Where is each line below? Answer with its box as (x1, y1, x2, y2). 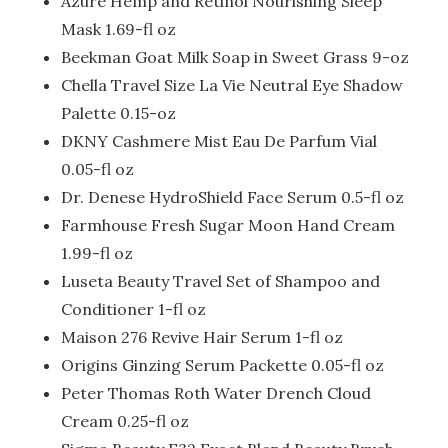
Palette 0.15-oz (61, 102, 177, 123)
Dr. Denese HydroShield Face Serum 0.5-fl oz (61, 186, 405, 207)
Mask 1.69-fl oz (61, 18, 177, 39)
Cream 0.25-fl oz (61, 410, 190, 431)
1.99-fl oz (61, 242, 134, 263)
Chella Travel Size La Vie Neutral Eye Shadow (61, 74, 404, 95)
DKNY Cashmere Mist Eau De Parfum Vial (61, 130, 378, 151)
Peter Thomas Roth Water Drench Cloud (61, 382, 372, 403)
